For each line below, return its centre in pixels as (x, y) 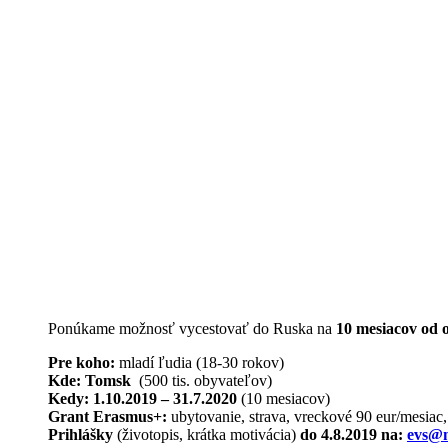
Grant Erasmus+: (107, 416)
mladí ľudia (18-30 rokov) (199, 362)
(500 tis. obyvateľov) (201, 380)
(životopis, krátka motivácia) (206, 434)
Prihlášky (80, 434)
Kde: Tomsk (89, 380)
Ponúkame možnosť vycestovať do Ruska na (192, 328)
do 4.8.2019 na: (353, 434)
